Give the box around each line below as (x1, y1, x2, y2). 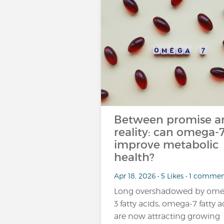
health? (114, 150, 154, 164)
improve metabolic (114, 138, 218, 151)
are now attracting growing (114, 211, 220, 221)
